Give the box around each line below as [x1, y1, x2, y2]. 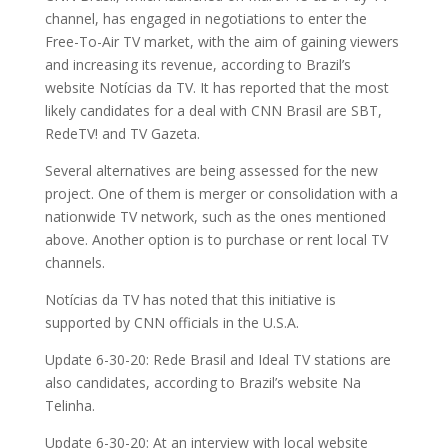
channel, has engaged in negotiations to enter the [44, 9, 367, 29]
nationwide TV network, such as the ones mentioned [44, 207, 386, 227]
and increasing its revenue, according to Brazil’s [44, 55, 351, 75]
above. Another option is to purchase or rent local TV [44, 230, 388, 250]
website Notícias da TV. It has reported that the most [44, 78, 389, 98]
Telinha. [44, 396, 95, 416]
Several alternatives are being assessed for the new [44, 161, 378, 181]
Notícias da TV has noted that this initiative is [44, 290, 336, 310]
